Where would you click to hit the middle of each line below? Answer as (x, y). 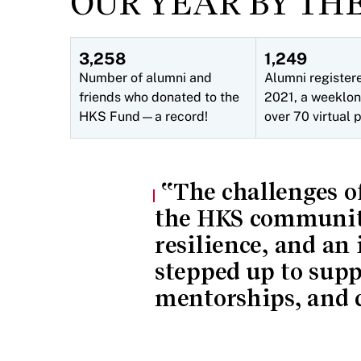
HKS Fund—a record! (143, 116)
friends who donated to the (159, 97)
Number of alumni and (145, 78)
